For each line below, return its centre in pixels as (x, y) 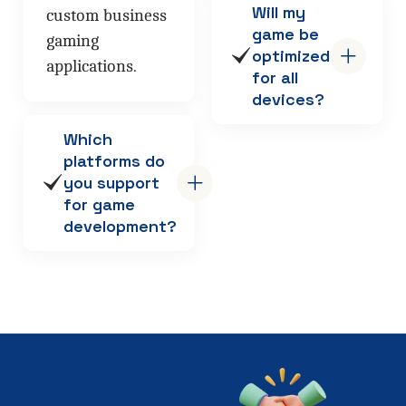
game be (285, 34)
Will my (279, 13)
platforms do (114, 161)
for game (99, 205)
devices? (288, 100)
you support (111, 183)
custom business (106, 16)
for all (275, 78)
